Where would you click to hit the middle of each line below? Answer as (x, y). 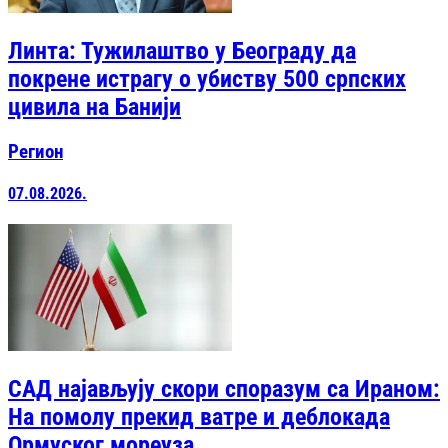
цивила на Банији (94, 107)
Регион (35, 151)
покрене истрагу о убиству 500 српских (207, 79)
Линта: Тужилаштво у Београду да (182, 51)
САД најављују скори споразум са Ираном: (224, 388)
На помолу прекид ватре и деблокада (199, 416)
